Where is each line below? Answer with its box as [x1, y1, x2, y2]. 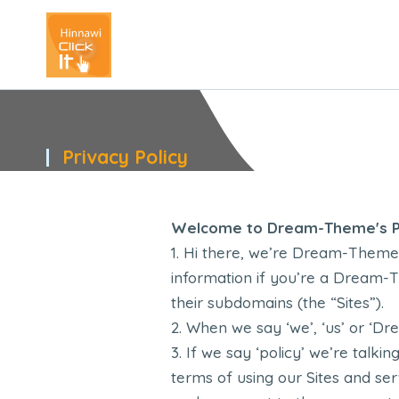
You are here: [241, 152, 335, 172]
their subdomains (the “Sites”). [171, 293, 384, 312]
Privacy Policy [62, 145, 188, 168]
